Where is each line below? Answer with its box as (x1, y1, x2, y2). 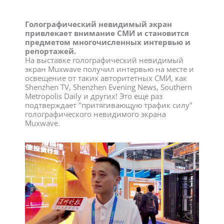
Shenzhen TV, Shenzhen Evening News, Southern (25, 81, 192, 92)
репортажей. (25, 45, 76, 56)
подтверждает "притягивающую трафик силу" (25, 99, 192, 110)
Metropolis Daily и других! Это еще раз (25, 90, 162, 101)
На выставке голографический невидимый (25, 54, 183, 65)
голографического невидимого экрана (25, 108, 166, 119)
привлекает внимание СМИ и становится (25, 27, 189, 38)
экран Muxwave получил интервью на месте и (25, 63, 194, 74)
